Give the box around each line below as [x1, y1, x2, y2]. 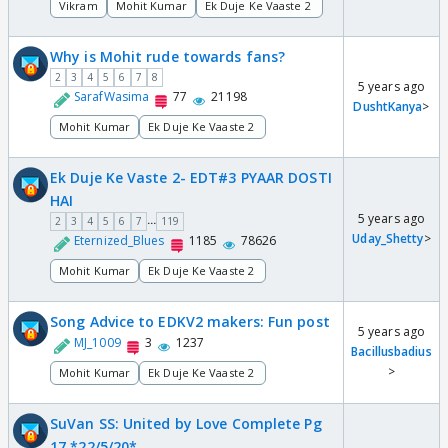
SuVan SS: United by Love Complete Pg [50, 413, 322, 433]
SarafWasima [74, 87, 150, 105]
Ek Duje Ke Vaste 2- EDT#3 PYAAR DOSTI [50, 167, 332, 187]
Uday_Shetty [352, 229, 424, 247]
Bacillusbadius [351, 342, 432, 360]
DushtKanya [353, 97, 423, 115]
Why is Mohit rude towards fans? [50, 46, 286, 66]
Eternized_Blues [74, 231, 165, 249]
